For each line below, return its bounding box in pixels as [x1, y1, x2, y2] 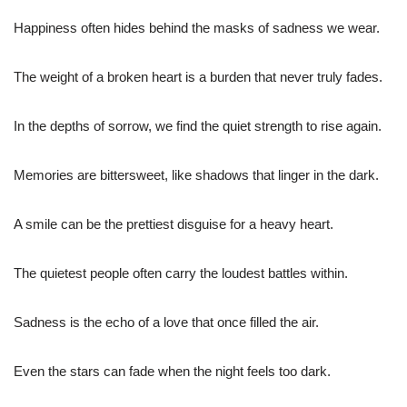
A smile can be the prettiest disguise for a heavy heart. [14, 216, 333, 233]
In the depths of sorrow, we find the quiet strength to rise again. [14, 118, 382, 134]
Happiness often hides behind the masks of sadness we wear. [14, 20, 380, 36]
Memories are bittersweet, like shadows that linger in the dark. [14, 167, 379, 184]
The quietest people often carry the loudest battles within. [14, 265, 348, 282]
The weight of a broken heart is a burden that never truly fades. [14, 69, 382, 85]
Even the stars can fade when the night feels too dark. [14, 363, 331, 380]
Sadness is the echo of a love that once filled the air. [14, 314, 319, 331]
